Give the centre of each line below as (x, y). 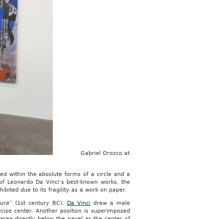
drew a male (110, 203)
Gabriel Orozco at (105, 153)
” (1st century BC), (38, 203)
